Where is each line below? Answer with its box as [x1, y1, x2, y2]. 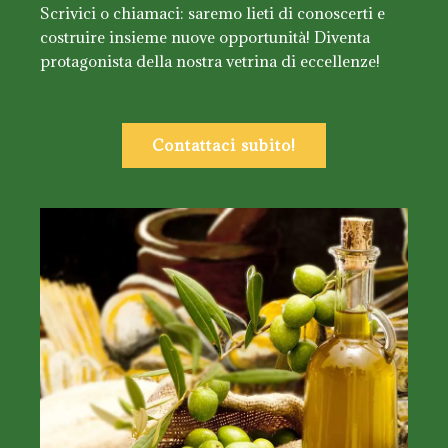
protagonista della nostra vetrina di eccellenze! [40, 50, 380, 71]
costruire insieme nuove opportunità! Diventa [40, 26, 370, 47]
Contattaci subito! [152, 134, 296, 155]
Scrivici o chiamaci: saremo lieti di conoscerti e [40, 2, 385, 23]
